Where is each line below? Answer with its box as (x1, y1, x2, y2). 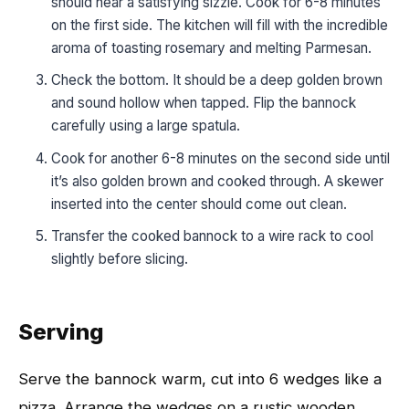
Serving (18, 318, 104, 345)
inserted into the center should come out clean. (51, 194, 347, 213)
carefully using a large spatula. (51, 117, 240, 135)
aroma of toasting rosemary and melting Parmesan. (51, 38, 372, 57)
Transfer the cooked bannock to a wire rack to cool (51, 226, 373, 245)
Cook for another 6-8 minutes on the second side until (51, 149, 390, 167)
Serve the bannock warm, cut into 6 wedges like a (18, 369, 382, 388)
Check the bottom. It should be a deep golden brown (51, 71, 383, 89)
